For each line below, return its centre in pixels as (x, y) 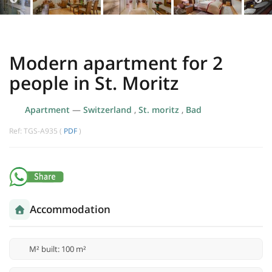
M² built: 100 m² (58, 249)
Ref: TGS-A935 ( (36, 131)
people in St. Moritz (94, 83)
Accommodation (70, 209)
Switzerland (108, 110)
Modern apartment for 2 (116, 63)
